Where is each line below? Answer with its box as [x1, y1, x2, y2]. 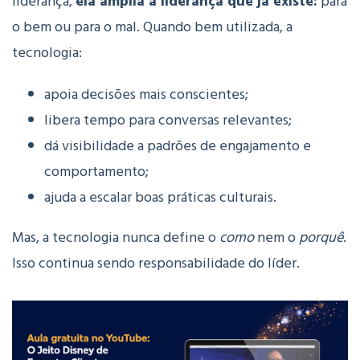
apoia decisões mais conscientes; [44, 83, 248, 107]
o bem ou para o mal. [12, 15, 140, 39]
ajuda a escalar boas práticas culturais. [44, 186, 276, 210]
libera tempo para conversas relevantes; [44, 108, 292, 133]
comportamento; [44, 160, 149, 184]
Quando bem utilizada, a [143, 15, 292, 39]
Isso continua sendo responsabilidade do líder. [12, 252, 300, 276]
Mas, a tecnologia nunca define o [12, 226, 219, 250]
